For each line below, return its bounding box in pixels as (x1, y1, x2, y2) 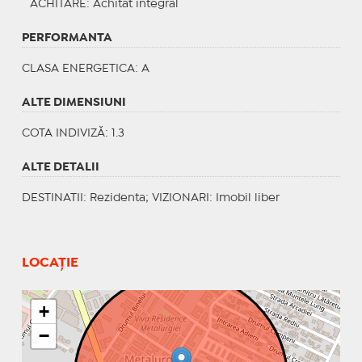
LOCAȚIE (21, 256, 78, 269)
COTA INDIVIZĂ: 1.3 (21, 128, 124, 138)
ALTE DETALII (21, 162, 99, 172)
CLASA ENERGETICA (21, 63, 135, 74)
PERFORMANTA (21, 32, 112, 43)
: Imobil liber (208, 192, 280, 203)
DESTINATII (21, 192, 83, 203)
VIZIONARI (151, 192, 209, 203)
